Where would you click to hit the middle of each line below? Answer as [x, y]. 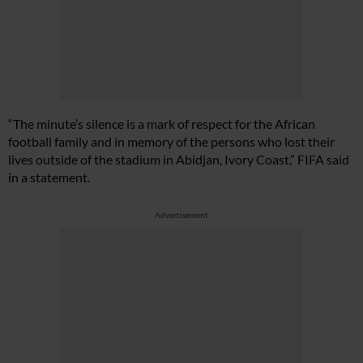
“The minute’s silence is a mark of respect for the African [162, 124]
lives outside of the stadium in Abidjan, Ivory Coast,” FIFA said [179, 159]
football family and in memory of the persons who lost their [171, 141]
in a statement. [49, 177]
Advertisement [181, 215]
